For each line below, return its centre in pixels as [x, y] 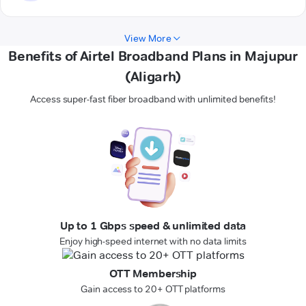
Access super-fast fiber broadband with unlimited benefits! [153, 99]
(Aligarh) [153, 77]
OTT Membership [153, 274]
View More [148, 39]
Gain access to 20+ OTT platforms [153, 289]
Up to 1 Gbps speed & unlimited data [153, 226]
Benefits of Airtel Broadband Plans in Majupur [153, 56]
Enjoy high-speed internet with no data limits [153, 241]
